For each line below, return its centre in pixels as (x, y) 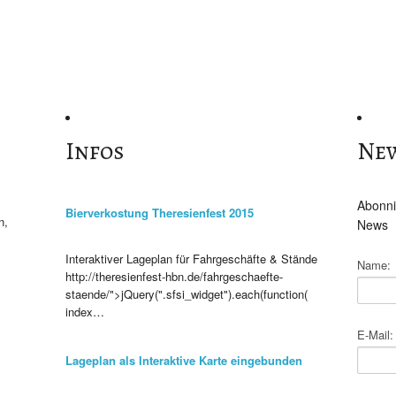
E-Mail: (376, 335)
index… (84, 312)
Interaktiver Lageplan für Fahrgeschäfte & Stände (191, 259)
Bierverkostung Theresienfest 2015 (159, 213)
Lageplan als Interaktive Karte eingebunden (183, 360)
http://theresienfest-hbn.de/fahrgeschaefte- (174, 276)
